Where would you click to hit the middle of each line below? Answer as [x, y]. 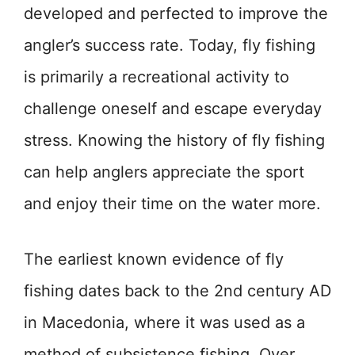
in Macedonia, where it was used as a [164, 323]
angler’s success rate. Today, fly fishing [170, 46]
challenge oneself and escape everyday [173, 109]
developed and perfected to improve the [176, 14]
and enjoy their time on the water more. [172, 204]
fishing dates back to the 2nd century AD [177, 291]
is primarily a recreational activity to [157, 77]
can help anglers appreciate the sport [164, 172]
